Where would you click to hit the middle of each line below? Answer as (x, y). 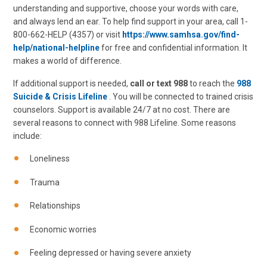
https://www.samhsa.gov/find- (181, 35)
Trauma (45, 182)
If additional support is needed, (72, 84)
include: (27, 136)
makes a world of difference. (67, 61)
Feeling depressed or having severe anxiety (111, 253)
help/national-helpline (56, 48)
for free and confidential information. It (173, 48)
